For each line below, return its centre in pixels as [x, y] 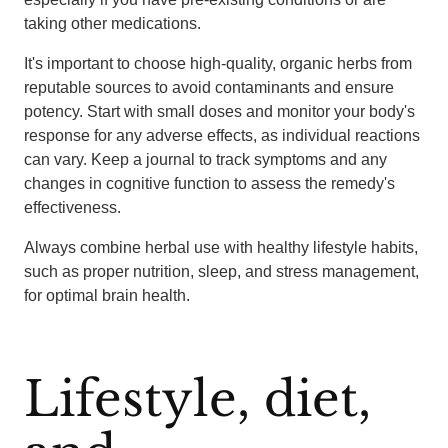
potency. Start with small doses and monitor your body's [219, 111]
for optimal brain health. [107, 295]
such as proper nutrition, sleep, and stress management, [221, 271]
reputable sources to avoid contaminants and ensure [209, 87]
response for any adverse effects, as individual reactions [222, 135]
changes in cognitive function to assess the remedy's [209, 183]
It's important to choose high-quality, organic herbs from [218, 63]
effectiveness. [72, 207]
